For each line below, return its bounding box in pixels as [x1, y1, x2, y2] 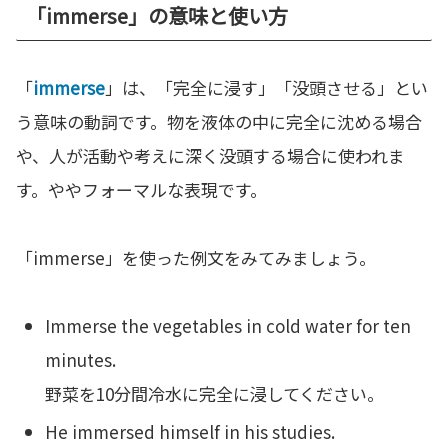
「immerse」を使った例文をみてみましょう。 [16, 245, 376, 271]
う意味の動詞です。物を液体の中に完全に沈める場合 [16, 109, 422, 135]
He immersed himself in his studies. [45, 418, 336, 444]
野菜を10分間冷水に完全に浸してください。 [45, 381, 385, 407]
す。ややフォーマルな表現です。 [16, 177, 267, 203]
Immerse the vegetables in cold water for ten [45, 313, 412, 339]
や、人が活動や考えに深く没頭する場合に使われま [16, 143, 405, 169]
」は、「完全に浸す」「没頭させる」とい [105, 75, 428, 101]
